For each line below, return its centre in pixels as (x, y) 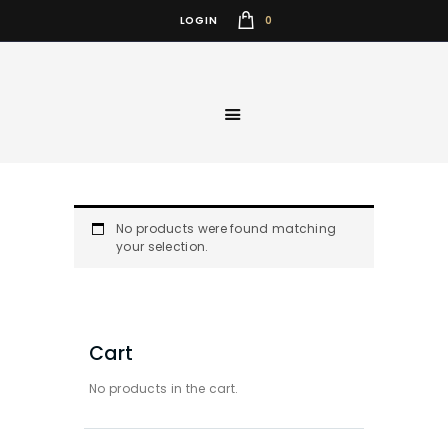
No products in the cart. (164, 388)
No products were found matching (226, 229)
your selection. (162, 247)
